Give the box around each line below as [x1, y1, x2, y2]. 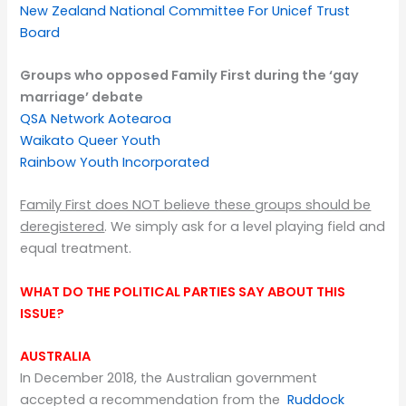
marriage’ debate [20, 88, 144, 107]
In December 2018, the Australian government [20, 369, 318, 388]
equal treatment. [20, 239, 132, 258]
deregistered [20, 217, 105, 237]
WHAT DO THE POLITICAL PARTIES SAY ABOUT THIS [20, 282, 346, 301]
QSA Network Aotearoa [20, 110, 172, 129]
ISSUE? [20, 304, 65, 323]
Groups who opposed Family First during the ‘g [20, 66, 343, 85]
